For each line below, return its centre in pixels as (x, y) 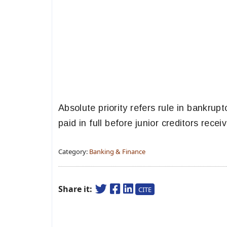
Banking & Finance (117, 152)
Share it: (76, 189)
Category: (74, 152)
